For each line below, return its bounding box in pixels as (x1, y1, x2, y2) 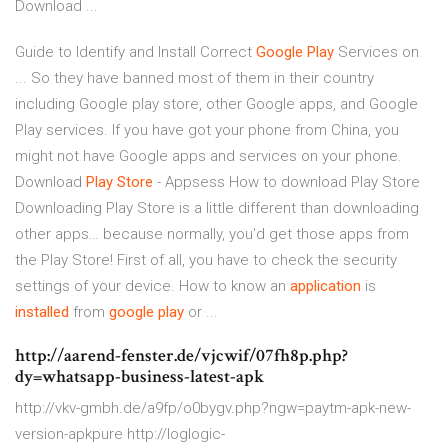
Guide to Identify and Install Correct (15, 43, 256, 62)
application (290, 277, 361, 296)
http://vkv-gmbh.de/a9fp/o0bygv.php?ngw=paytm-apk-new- (15, 399, 411, 418)
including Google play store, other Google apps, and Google (15, 95, 418, 114)
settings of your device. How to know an (15, 277, 290, 296)
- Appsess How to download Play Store (153, 173, 420, 192)
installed (15, 303, 69, 322)
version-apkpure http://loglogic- (15, 425, 225, 444)
